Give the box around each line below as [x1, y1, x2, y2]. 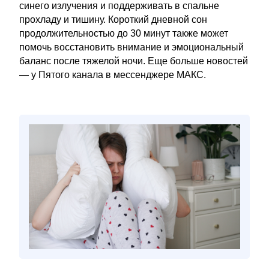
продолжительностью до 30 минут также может [19, 28, 228, 38]
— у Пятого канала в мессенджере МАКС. [19, 70, 206, 80]
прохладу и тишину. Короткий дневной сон [19, 14, 207, 25]
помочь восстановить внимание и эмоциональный [19, 42, 244, 52]
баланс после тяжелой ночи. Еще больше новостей [19, 56, 248, 66]
